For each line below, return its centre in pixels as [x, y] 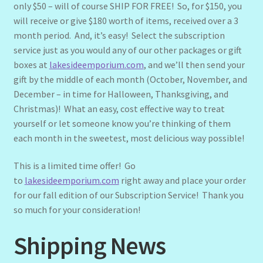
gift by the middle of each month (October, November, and [130, 79]
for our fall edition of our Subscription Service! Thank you [128, 195]
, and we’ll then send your [194, 64]
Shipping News [89, 245]
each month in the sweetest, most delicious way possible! [129, 138]
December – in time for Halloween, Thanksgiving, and [121, 94]
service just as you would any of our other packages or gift [127, 50]
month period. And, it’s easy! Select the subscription [119, 35]
